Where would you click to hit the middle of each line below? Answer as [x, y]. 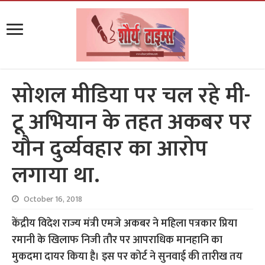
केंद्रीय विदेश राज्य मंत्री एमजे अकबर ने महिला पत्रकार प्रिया [125, 224]
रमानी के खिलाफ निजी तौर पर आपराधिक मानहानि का [117, 240]
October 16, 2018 [53, 199]
